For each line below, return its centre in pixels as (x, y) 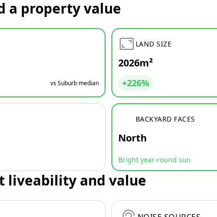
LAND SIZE (154, 44)
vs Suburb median (75, 83)
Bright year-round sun (155, 160)
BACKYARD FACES (165, 119)
